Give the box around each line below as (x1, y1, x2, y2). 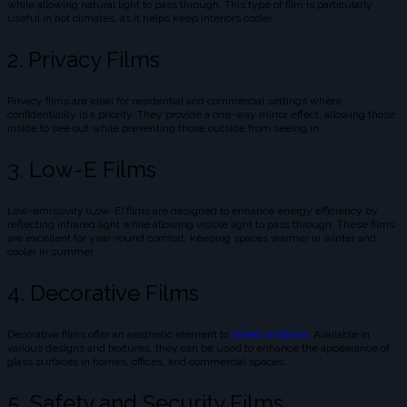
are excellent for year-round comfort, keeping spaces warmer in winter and (7, 231, 376, 244)
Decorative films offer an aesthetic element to (7, 327, 232, 341)
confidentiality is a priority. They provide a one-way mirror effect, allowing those (7, 107, 395, 121)
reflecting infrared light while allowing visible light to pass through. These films (7, 217, 394, 231)
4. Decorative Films (7, 279, 199, 306)
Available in (311, 327, 370, 341)
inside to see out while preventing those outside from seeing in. (7, 121, 322, 134)
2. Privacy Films (7, 45, 160, 73)
